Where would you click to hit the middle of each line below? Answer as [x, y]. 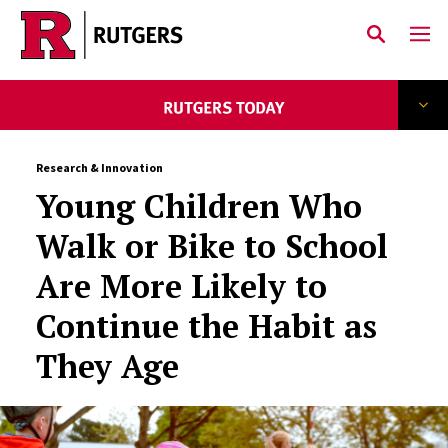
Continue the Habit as [206, 326]
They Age [107, 366]
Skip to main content [111, 51]
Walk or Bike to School [211, 246]
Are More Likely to [181, 286]
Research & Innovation [99, 167]
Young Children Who [198, 206]
